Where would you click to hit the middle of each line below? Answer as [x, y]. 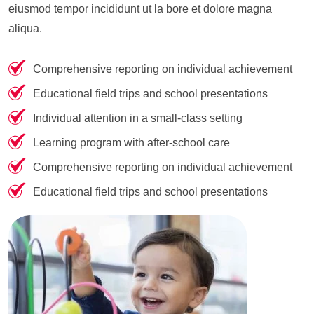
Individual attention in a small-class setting [138, 118]
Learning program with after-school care [131, 142]
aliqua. [25, 28]
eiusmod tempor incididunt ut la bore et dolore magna [140, 8]
